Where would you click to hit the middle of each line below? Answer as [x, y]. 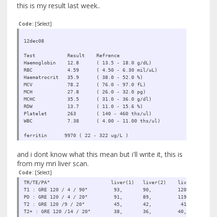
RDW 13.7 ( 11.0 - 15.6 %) [83, 106]
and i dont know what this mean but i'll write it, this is [100, 154]
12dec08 [34, 41]
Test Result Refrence [72, 55]
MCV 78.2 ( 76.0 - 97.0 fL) [85, 84]
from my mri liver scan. [53, 163]
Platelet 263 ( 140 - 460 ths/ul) [88, 113]
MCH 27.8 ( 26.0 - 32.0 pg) [85, 92]
